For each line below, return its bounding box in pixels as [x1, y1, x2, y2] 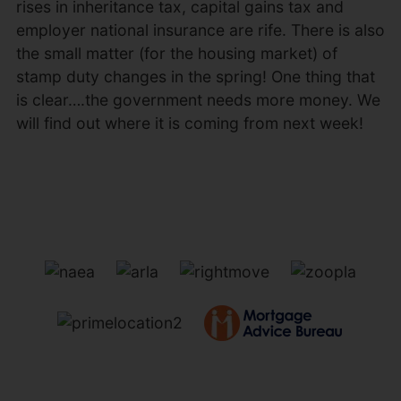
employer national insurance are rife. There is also [15, 21, 385, 39]
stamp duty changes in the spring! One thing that [15, 67, 375, 86]
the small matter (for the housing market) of [15, 44, 337, 63]
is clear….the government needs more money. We [15, 90, 380, 109]
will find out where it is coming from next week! [15, 114, 363, 132]
